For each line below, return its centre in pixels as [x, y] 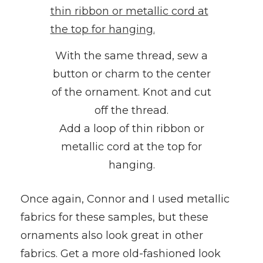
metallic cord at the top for [131, 147]
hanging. [131, 165]
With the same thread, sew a [131, 56]
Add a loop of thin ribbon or [131, 129]
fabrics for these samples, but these [114, 218]
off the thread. [131, 111]
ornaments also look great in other [112, 236]
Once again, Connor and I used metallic [125, 199]
